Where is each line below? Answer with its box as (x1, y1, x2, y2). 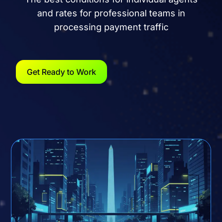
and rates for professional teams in (37, 7, 185, 18)
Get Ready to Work (27, 67, 97, 77)
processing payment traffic (54, 21, 168, 32)
